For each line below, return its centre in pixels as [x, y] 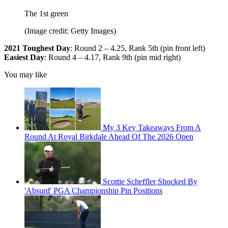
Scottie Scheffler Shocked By [150, 182]
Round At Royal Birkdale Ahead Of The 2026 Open [109, 137]
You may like [25, 75]
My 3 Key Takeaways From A [152, 128]
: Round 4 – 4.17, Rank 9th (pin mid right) [112, 58]
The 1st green [46, 14]
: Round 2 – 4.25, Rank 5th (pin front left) [138, 48]
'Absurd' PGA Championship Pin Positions [93, 191]
